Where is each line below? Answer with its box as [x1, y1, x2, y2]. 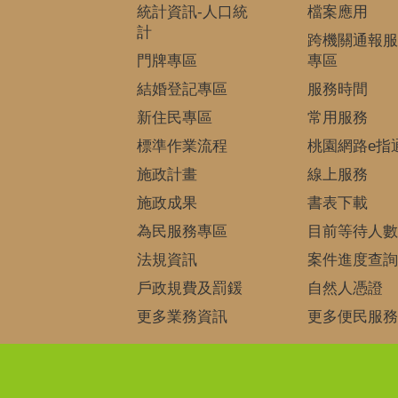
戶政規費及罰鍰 [136, 280, 243, 298]
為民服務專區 [136, 223, 227, 241]
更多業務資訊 [136, 308, 227, 326]
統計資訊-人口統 [136, 4, 248, 21]
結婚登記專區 [136, 81, 227, 99]
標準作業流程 [136, 138, 227, 155]
